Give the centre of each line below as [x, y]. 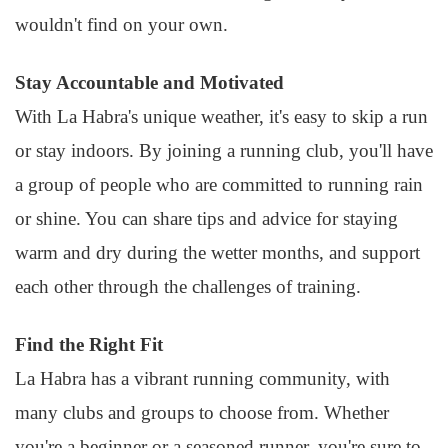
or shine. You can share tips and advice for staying [206, 218]
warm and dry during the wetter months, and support [217, 252]
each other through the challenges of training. [188, 286]
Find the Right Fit [89, 344]
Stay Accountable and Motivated [149, 82]
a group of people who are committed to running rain [219, 184]
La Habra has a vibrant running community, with [202, 378]
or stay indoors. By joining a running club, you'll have [224, 150]
